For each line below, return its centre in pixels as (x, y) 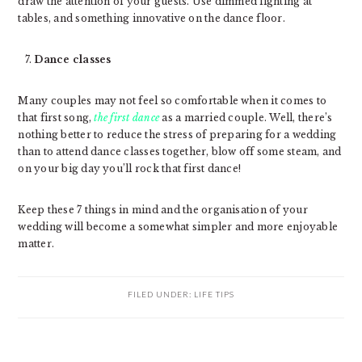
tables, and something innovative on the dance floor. (152, 19)
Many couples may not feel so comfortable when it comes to (173, 101)
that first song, (56, 118)
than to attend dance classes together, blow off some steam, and (180, 152)
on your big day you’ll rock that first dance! (130, 169)
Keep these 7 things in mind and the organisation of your (163, 210)
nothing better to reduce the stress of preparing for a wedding (177, 135)
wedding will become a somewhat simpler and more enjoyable (178, 227)
